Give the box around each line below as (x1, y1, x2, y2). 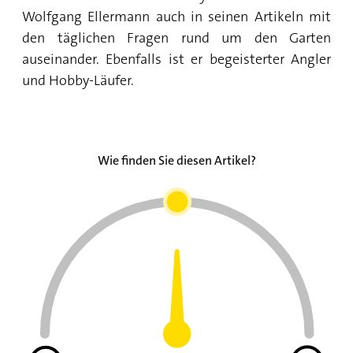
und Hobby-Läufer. (22, 71, 134, 91)
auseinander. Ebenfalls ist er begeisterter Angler (22, 50, 331, 69)
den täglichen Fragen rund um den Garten (22, 28, 331, 48)
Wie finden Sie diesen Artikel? (97, 152, 256, 169)
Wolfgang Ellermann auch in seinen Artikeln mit (22, 7, 331, 27)
